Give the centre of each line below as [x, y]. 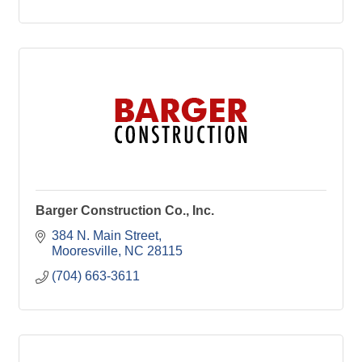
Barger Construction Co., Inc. [125, 211]
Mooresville [85, 251]
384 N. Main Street [105, 236]
